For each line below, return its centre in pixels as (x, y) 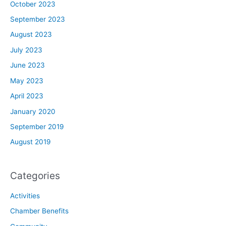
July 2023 (26, 50)
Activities (25, 196)
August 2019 (31, 142)
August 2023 (31, 35)
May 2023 (27, 80)
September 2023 (38, 19)
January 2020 (33, 111)
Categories (35, 175)
